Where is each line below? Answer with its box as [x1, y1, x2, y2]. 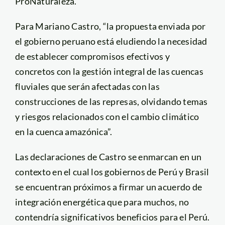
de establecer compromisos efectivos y [15, 50, 170, 62]
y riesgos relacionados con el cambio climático [15, 110, 199, 122]
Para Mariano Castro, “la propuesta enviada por [15, 20, 206, 32]
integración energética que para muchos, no [15, 196, 189, 207]
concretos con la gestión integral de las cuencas [15, 65, 203, 77]
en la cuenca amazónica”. [15, 126, 113, 137]
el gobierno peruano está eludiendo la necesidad [15, 35, 207, 47]
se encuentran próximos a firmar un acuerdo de [15, 181, 202, 192]
